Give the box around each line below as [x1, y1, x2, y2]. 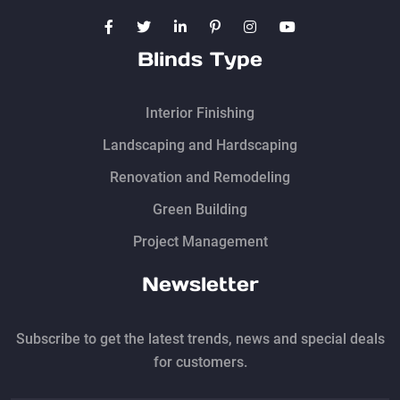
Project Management [132, 232, 268, 250]
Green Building [153, 200, 247, 218]
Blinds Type [137, 46, 262, 71]
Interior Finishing [146, 104, 254, 121]
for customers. [153, 353, 247, 371]
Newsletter [141, 271, 259, 296]
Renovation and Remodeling [110, 168, 290, 186]
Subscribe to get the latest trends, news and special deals [15, 329, 385, 347]
